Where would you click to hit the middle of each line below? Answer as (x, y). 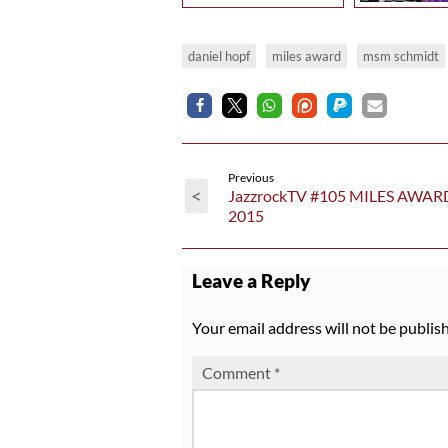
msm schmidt (401, 55)
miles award (306, 55)
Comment (238, 372)
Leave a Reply (251, 281)
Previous (251, 177)
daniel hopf (219, 55)
